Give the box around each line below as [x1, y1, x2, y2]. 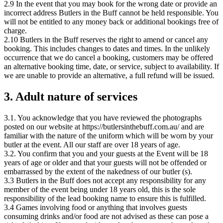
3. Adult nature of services [4, 90, 137, 103]
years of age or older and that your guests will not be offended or [4, 158, 207, 167]
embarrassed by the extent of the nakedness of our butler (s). [4, 167, 192, 176]
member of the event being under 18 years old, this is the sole [4, 185, 196, 194]
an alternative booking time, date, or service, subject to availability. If [4, 62, 219, 71]
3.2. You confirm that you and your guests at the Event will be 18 [4, 149, 208, 158]
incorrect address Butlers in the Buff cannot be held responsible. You [4, 8, 219, 17]
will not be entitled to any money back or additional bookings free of [4, 17, 219, 26]
